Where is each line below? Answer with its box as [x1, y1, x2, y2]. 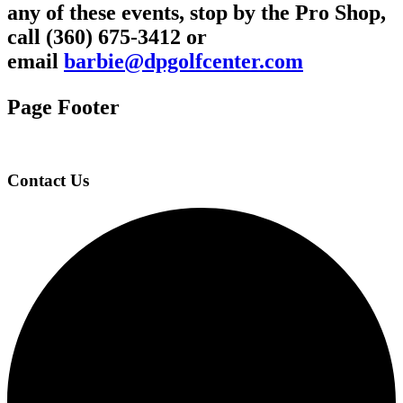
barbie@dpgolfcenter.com [64, 49, 303, 74]
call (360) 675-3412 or [7, 25, 207, 49]
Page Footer [7, 95, 120, 120]
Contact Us [7, 170, 89, 190]
